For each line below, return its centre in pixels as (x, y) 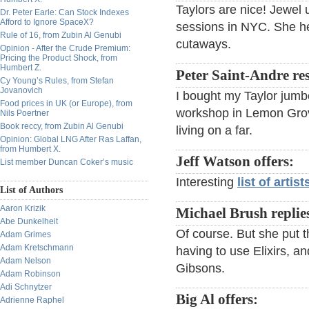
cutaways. (203, 44)
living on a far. (214, 130)
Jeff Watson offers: (235, 161)
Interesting (207, 182)
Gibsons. (200, 268)
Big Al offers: (217, 299)
